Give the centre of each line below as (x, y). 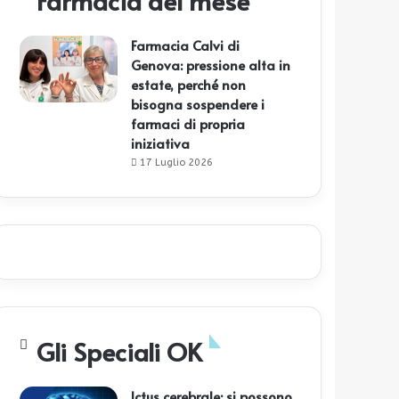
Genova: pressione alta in (211, 65)
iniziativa (161, 143)
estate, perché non (189, 85)
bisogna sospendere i (198, 104)
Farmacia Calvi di (186, 45)
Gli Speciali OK (120, 352)
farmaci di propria (188, 124)
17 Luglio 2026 (177, 163)
